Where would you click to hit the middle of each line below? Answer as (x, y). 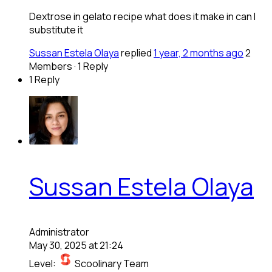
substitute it (56, 29)
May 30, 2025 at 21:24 (76, 245)
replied (137, 53)
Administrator (59, 232)
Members (51, 66)
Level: (43, 263)
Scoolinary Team (112, 263)
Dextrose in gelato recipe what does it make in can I (142, 16)
